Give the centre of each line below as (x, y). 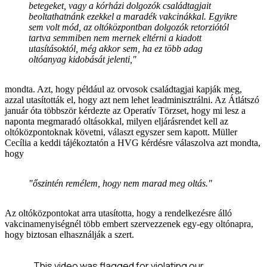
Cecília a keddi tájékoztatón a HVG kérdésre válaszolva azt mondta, (133, 142)
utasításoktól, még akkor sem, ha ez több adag (116, 48)
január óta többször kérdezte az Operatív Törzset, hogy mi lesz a (125, 110)
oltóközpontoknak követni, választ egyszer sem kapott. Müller (121, 132)
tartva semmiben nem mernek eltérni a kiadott (115, 38)
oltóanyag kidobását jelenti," (83, 59)
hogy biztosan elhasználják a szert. (69, 234)
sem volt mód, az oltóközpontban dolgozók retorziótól (129, 27)
